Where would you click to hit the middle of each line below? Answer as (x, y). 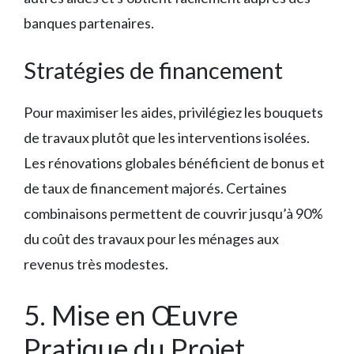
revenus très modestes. (96, 264)
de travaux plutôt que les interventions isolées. (167, 137)
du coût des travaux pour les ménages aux (151, 238)
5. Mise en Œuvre (131, 314)
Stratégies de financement (153, 70)
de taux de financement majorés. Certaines (155, 188)
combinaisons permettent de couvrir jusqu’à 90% (173, 213)
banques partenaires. (89, 23)
